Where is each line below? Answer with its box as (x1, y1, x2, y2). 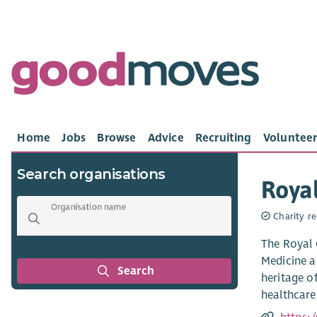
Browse (97, 131, 137, 145)
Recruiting (195, 131, 252, 145)
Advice (147, 131, 184, 145)
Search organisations (17, 166, 166, 183)
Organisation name (51, 201, 127, 212)
